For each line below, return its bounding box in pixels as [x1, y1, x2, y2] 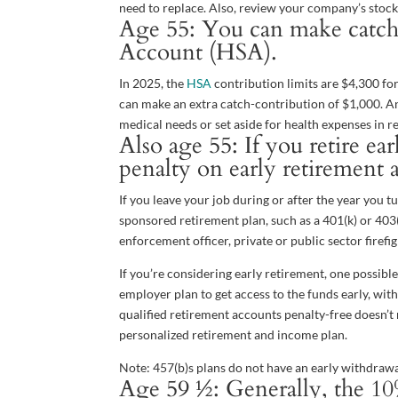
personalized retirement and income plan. [119, 327, 348, 342]
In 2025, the [119, 76, 187, 91]
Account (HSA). [119, 36, 278, 68]
